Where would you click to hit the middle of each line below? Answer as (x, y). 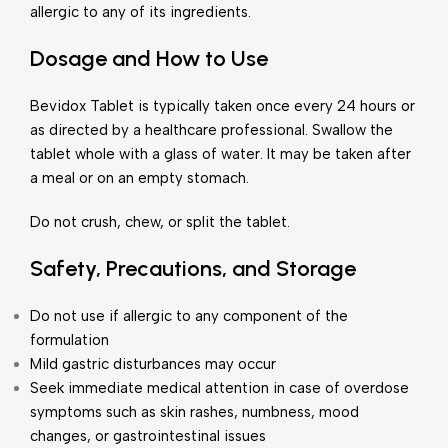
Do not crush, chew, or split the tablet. (160, 222)
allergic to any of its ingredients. (140, 12)
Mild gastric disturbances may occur (153, 364)
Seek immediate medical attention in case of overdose (219, 388)
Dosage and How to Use (149, 58)
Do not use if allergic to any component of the (189, 316)
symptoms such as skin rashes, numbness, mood (194, 412)
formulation (69, 340)
